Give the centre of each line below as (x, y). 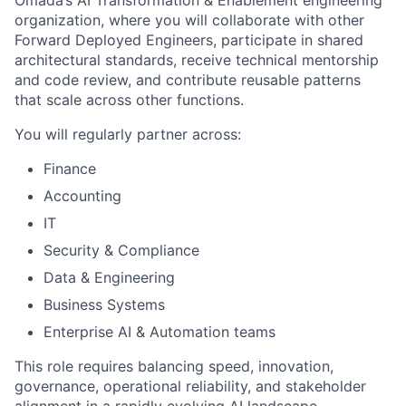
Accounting (82, 196)
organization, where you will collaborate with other (189, 20)
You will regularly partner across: (128, 135)
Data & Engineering (109, 278)
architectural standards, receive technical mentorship (197, 60)
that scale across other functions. (129, 100)
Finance (70, 169)
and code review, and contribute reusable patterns (188, 80)
